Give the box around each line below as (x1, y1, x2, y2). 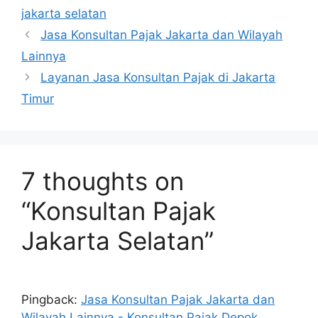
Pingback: (21, 292, 81, 307)
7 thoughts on (21, 165, 184, 196)
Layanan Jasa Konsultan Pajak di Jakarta (40, 70, 276, 84)
